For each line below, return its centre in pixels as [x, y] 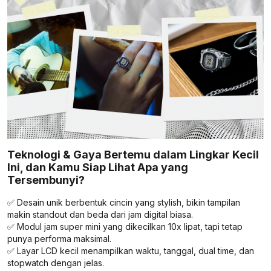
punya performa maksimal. [59, 238]
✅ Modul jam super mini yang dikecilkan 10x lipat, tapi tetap [125, 226]
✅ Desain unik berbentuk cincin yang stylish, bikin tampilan [124, 202]
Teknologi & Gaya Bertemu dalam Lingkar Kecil [133, 154]
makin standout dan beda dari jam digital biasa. [100, 214]
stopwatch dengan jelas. [56, 263]
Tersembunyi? [46, 180]
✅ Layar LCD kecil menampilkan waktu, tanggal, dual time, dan [131, 250]
